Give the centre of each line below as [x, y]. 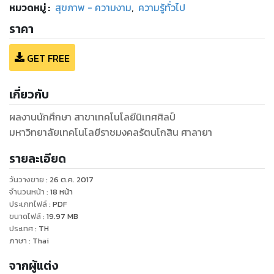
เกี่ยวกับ [29, 94]
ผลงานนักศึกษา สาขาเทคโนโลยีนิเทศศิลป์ [92, 117]
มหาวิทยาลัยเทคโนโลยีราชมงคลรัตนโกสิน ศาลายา [111, 132]
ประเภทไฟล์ [28, 204]
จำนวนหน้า [27, 191]
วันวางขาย [27, 179]
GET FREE [48, 58]
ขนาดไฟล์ [25, 216]
